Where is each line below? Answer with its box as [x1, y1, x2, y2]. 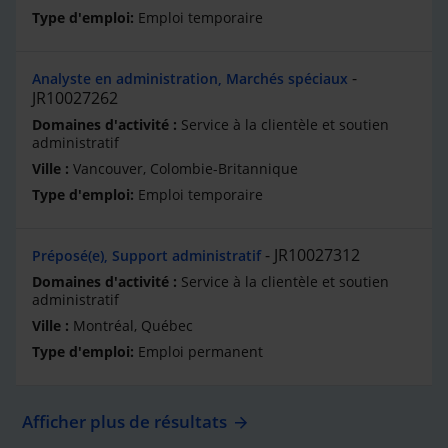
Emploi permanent [138, 342, 263, 361]
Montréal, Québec [73, 316, 193, 335]
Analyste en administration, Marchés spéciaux [32, 69, 348, 88]
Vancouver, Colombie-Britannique [73, 159, 298, 178]
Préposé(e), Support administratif [32, 246, 261, 265]
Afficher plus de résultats [22, 410, 227, 433]
